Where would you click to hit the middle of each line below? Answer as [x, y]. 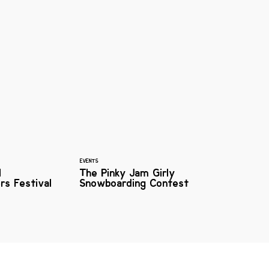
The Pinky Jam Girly [128, 173]
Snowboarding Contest [134, 183]
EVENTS [89, 161]
